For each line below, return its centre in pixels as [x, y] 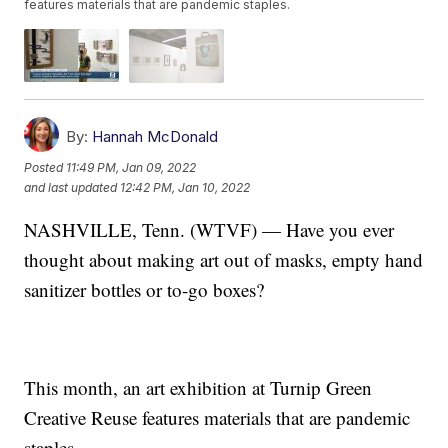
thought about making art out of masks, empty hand [224, 259]
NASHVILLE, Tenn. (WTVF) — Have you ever [209, 229]
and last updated [71, 188]
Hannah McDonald [155, 136]
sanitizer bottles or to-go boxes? [144, 289]
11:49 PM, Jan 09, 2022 [131, 168]
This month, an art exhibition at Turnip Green [198, 387]
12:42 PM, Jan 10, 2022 [185, 188]
